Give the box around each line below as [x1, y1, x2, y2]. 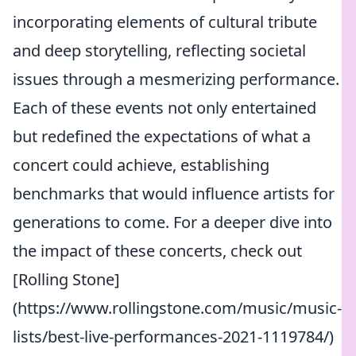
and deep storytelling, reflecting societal [13, 40, 306, 61]
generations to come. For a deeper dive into [13, 211, 332, 233]
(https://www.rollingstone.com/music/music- [13, 297, 342, 319]
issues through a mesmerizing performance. [13, 68, 339, 90]
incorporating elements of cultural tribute [13, 11, 317, 33]
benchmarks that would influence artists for [13, 183, 335, 204]
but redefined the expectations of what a [13, 126, 311, 147]
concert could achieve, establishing [13, 154, 269, 176]
